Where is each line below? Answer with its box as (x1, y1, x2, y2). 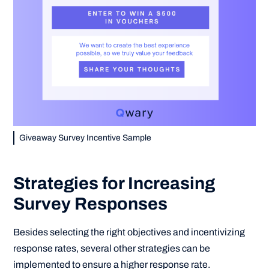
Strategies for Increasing (13, 174, 216, 193)
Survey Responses (13, 194, 168, 213)
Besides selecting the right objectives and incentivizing (13, 226, 246, 237)
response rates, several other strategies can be (13, 243, 211, 253)
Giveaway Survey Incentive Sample (19, 133, 152, 142)
